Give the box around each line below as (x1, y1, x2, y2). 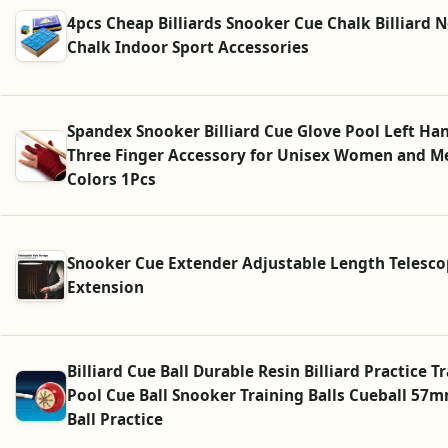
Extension (67, 276, 144, 298)
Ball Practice (67, 408, 163, 430)
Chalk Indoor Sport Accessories (67, 36, 309, 58)
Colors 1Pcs (67, 168, 156, 190)
